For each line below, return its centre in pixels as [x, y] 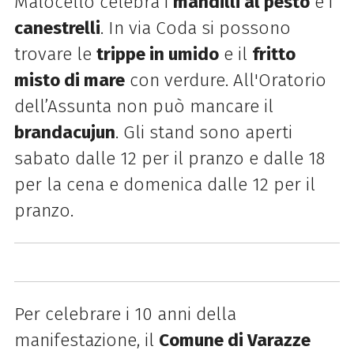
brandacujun [64, 132]
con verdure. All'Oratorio [225, 80]
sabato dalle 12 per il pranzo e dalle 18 [169, 158]
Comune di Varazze [234, 341]
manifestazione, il [86, 341]
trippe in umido [157, 54]
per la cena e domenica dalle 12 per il [164, 184]
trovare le [55, 54]
